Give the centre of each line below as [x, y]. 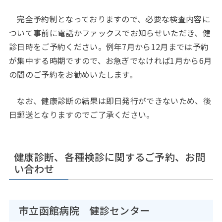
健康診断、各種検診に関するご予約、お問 [110, 157]
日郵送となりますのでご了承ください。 [82, 114]
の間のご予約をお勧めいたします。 [73, 74]
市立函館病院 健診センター [84, 210]
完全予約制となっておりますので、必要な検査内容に [110, 19]
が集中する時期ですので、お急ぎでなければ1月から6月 [111, 60]
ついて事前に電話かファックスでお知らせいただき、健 [110, 33]
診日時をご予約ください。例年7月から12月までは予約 [109, 47]
